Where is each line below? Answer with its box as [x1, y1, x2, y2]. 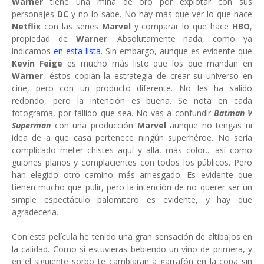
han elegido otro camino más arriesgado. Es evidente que [12, 169, 252, 181]
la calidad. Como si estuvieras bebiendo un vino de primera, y [12, 243, 252, 255]
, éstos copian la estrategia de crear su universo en [43, 70, 252, 82]
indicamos [12, 45, 54, 57]
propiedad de [12, 33, 76, 45]
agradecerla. [12, 206, 61, 218]
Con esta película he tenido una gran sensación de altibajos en [12, 231, 252, 243]
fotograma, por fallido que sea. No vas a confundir [12, 107, 214, 119]
